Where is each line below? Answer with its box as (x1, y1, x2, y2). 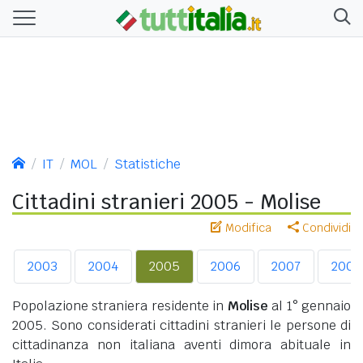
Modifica (222, 220, 271, 235)
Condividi (299, 220, 351, 235)
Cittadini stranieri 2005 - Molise (12, 188, 321, 215)
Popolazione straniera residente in (12, 297, 228, 314)
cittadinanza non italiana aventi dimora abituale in (12, 335, 351, 353)
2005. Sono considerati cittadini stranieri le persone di (12, 316, 351, 334)
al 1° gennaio (267, 297, 352, 314)
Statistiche (114, 155, 181, 173)
